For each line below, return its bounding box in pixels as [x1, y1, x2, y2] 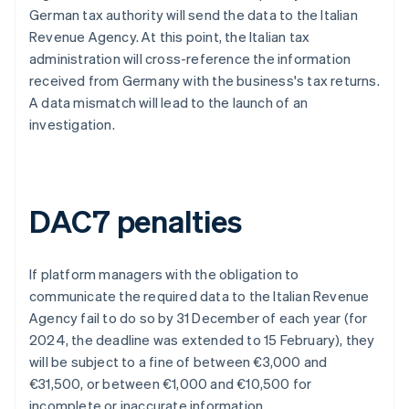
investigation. [29, 115, 115, 134]
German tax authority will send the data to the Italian [29, 5, 358, 25]
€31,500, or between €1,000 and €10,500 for [29, 374, 312, 393]
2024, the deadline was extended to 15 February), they [29, 330, 375, 350]
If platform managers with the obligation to [29, 265, 299, 284]
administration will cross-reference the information [29, 49, 351, 68]
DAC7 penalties [29, 201, 242, 241]
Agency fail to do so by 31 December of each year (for [29, 309, 368, 328]
